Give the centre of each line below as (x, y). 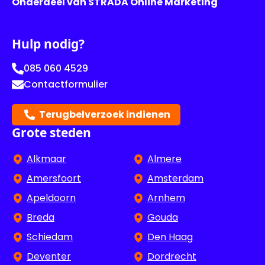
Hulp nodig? (48, 44)
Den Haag (170, 237)
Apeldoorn (51, 198)
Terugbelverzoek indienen (105, 115)
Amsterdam (175, 179)
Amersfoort (54, 179)
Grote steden (51, 133)
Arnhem (166, 198)
